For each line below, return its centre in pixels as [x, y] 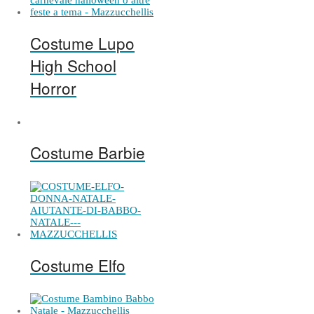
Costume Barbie [88, 152]
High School [73, 65]
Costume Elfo [78, 265]
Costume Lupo [82, 42]
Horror [53, 87]
